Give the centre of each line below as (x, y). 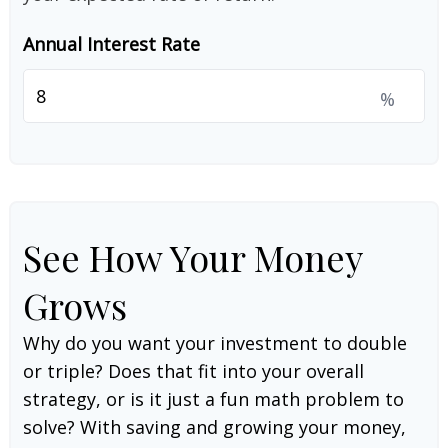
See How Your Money (192, 257)
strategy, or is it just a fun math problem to (213, 399)
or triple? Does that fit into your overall (193, 371)
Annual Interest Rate (111, 44)
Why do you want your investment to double (215, 343)
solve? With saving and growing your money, (214, 427)
